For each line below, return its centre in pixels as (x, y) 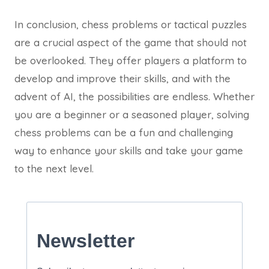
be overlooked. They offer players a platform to (131, 60)
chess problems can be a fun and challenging (124, 132)
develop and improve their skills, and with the (122, 78)
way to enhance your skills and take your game (129, 150)
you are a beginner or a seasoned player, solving (132, 114)
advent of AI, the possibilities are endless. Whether (134, 96)
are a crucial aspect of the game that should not (131, 42)
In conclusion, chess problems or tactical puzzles (131, 24)
